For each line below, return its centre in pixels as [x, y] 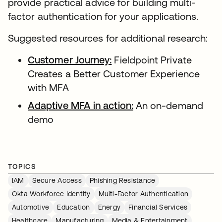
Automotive [31, 207]
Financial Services [158, 207]
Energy [109, 207]
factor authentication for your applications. [103, 16]
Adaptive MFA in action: [81, 105]
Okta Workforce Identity [51, 194]
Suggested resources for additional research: [109, 38]
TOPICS [22, 166]
